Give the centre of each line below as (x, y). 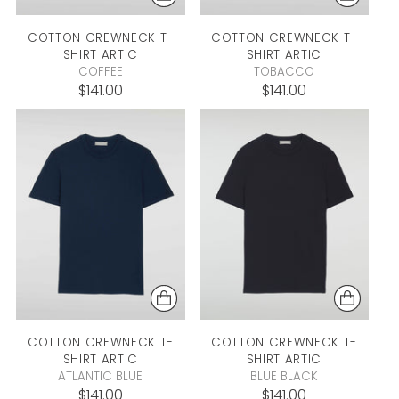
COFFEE (100, 71)
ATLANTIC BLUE (101, 377)
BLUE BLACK (284, 377)
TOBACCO (284, 71)
